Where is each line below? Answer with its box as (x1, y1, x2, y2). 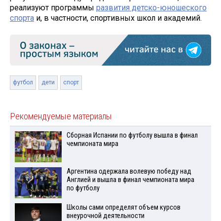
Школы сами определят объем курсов (66, 203, 181, 212)
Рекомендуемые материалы (10, 110, 112, 122)
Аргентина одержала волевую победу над (66, 167, 191, 176)
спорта (10, 13, 34, 23)
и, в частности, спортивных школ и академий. (34, 13, 202, 23)
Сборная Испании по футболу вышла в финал (66, 131, 198, 140)
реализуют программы (10, 2, 96, 12)
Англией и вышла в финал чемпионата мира (66, 175, 194, 184)
